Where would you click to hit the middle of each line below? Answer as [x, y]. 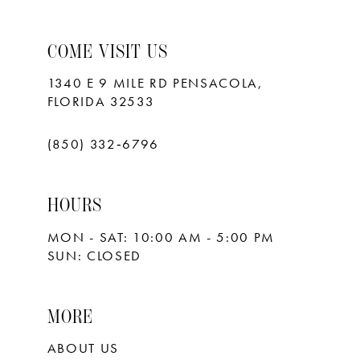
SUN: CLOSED [94, 256]
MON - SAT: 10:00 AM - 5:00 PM [161, 237]
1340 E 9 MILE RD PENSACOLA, [155, 84]
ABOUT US [83, 349]
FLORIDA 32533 [101, 102]
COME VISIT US [108, 52]
